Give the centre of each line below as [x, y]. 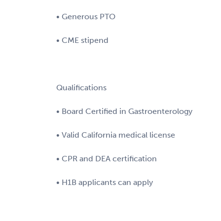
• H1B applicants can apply [105, 182]
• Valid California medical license [116, 135]
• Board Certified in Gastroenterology [124, 111]
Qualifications [81, 87]
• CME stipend [82, 40]
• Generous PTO [86, 16]
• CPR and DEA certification [107, 158]
